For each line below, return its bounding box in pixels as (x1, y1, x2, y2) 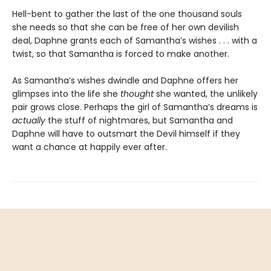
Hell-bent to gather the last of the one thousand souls (12, 8, 242, 21)
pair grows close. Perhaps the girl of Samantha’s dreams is (12, 101, 258, 114)
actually (12, 114, 45, 127)
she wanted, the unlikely (154, 88, 258, 100)
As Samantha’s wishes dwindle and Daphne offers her (12, 74, 238, 87)
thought (120, 88, 154, 100)
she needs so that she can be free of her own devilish (12, 21, 239, 34)
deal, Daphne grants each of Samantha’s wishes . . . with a (12, 34, 257, 47)
